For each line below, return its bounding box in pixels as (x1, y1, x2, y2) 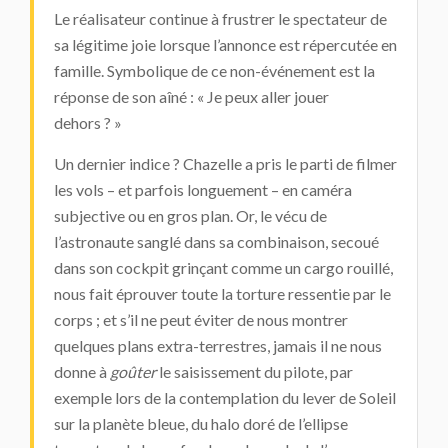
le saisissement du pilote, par (156, 362, 353, 381)
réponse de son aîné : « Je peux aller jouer (54, 87, 329, 106)
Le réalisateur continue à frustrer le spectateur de (54, 9, 387, 28)
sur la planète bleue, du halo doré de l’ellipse (54, 414, 348, 433)
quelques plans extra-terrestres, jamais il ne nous (54, 336, 382, 355)
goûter (110, 362, 156, 381)
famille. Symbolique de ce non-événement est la (54, 61, 375, 80)
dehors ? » (54, 113, 122, 132)
